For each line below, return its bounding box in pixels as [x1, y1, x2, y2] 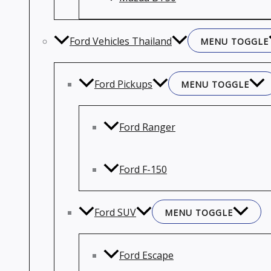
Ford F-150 [119, 163, 167, 176]
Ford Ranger [119, 120, 175, 134]
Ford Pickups [94, 77, 152, 91]
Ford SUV [94, 206, 136, 219]
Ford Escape [119, 249, 174, 262]
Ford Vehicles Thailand [70, 34, 172, 48]
